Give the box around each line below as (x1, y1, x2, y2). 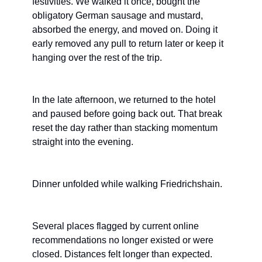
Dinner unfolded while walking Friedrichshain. (32, 179, 222, 189)
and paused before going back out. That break (32, 109, 222, 119)
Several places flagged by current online (32, 221, 199, 232)
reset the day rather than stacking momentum (32, 123, 218, 133)
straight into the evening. (32, 137, 133, 147)
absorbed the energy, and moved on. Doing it (32, 25, 218, 35)
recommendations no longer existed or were (32, 235, 213, 246)
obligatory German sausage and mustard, (32, 11, 203, 21)
